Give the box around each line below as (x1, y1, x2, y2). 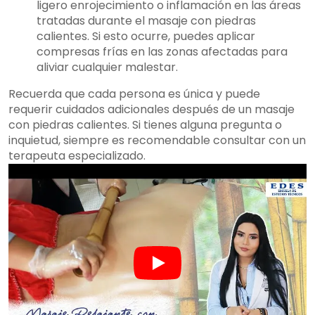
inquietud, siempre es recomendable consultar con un (8, 132, 306, 149)
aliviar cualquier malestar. (37, 59, 178, 76)
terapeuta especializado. (8, 148, 146, 165)
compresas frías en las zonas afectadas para (37, 44, 288, 60)
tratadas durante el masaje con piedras (37, 13, 256, 30)
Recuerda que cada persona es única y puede (8, 86, 260, 103)
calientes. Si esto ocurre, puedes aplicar (37, 28, 255, 45)
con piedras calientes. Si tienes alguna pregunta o (8, 117, 282, 134)
